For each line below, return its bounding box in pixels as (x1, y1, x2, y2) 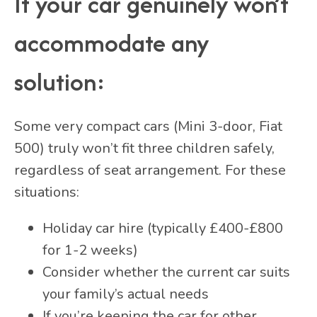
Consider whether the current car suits (42, 262, 290, 282)
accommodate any (14, 25, 209, 60)
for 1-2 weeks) (42, 240, 138, 260)
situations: (14, 182, 79, 202)
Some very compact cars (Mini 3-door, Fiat (14, 116, 282, 136)
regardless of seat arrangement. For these (14, 160, 286, 180)
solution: (14, 64, 105, 99)
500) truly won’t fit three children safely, (14, 138, 275, 158)
